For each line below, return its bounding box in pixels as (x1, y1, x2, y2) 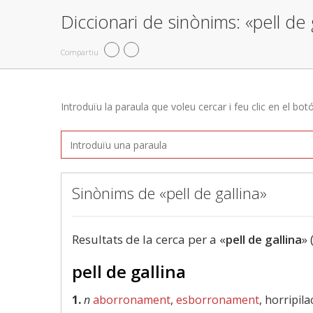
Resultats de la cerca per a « (72, 231, 226, 247)
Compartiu (61, 46, 99, 57)
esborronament (176, 292, 259, 307)
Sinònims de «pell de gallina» (72, 182, 267, 203)
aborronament (93, 292, 170, 307)
